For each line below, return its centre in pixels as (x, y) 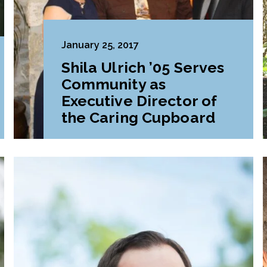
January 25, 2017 (100, 45)
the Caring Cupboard (138, 118)
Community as (114, 84)
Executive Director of (139, 101)
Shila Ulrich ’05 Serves (143, 68)
